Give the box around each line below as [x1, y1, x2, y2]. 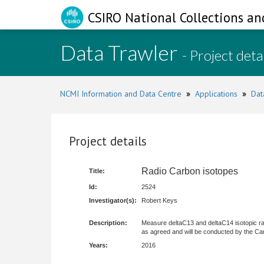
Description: [89, 219, 127, 226]
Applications [195, 88, 237, 99]
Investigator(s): [89, 197, 137, 204]
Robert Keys [141, 197, 177, 204]
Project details [69, 133, 147, 149]
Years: [89, 242, 108, 249]
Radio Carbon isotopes [141, 166, 238, 176]
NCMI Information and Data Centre [60, 88, 181, 99]
